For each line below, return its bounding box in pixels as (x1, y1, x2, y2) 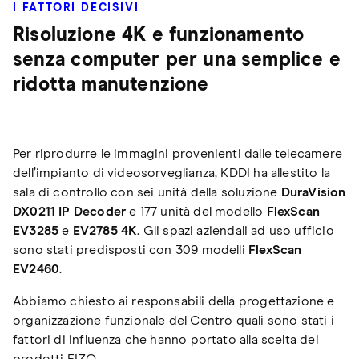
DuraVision (280, 186, 346, 200)
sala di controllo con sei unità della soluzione (13, 186, 281, 200)
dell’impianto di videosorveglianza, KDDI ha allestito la (13, 167, 331, 180)
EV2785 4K (72, 224, 138, 238)
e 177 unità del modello (126, 205, 267, 219)
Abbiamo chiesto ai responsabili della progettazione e (13, 295, 335, 309)
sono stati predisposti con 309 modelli (13, 244, 249, 257)
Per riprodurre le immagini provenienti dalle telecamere (13, 147, 342, 161)
